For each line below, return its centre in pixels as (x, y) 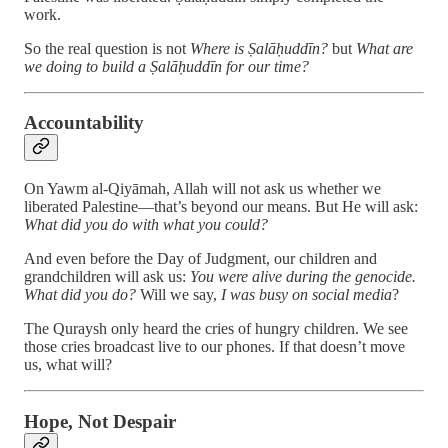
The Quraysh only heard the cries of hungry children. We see (216, 329)
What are (384, 48)
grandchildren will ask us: (107, 277)
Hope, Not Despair (100, 421)
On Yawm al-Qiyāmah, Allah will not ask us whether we (202, 189)
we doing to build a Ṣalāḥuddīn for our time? (166, 66)
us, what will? (68, 365)
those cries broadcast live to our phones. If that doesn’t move (214, 347)
